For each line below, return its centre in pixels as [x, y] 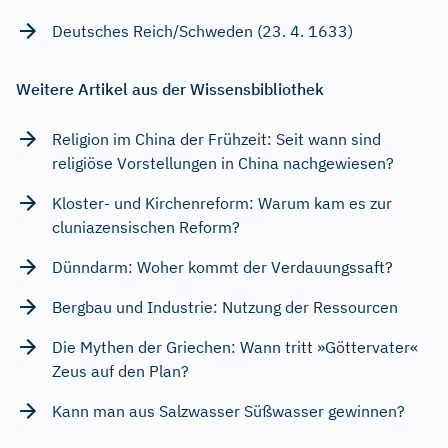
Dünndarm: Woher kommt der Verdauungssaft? [222, 266]
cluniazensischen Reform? [146, 226]
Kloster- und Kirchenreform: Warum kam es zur [222, 202]
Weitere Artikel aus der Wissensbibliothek [170, 88]
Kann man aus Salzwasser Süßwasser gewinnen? [228, 410]
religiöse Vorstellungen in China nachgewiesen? [223, 162]
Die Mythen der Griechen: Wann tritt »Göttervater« [235, 346]
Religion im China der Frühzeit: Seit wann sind [216, 138]
